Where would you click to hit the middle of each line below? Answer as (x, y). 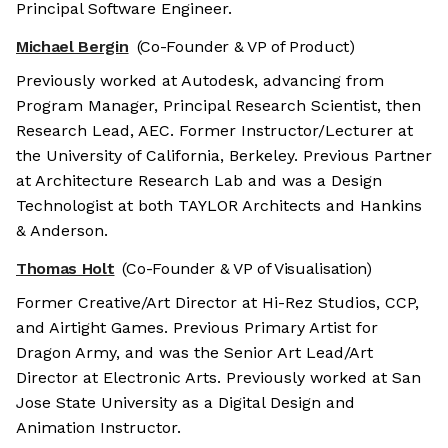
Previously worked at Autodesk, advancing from (200, 81)
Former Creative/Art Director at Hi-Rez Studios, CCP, (217, 303)
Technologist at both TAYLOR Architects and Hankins (219, 206)
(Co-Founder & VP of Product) (245, 47)
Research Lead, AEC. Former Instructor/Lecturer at (214, 131)
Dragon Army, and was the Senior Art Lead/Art (194, 353)
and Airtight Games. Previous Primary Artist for (197, 328)
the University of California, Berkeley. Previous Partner (224, 156)
